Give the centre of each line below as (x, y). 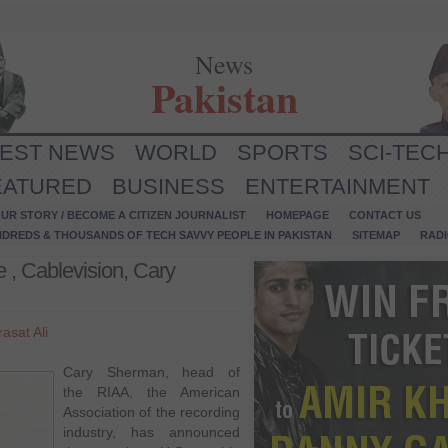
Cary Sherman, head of (151, 372)
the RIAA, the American (151, 392)
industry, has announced (151, 432)
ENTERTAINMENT (337, 186)
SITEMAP (376, 235)
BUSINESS (168, 186)
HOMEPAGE (297, 215)
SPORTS (282, 152)
